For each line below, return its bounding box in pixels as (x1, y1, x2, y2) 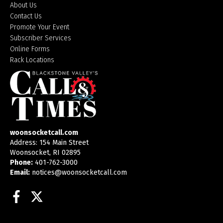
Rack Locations (10, 55, 54, 64)
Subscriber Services (10, 33, 71, 42)
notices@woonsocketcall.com (32, 168, 127, 177)
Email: (10, 168, 30, 177)
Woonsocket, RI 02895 (10, 148, 81, 157)
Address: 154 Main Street (10, 138, 89, 147)
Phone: (10, 158, 33, 167)
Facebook (19, 189, 77, 205)
